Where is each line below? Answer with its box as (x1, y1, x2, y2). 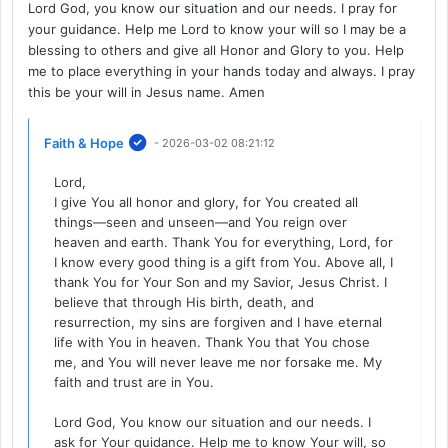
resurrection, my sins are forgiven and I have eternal (54, 313, 383, 330)
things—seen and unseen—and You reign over (54, 213, 348, 230)
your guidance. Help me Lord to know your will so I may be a (28, 20, 407, 37)
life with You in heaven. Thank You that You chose (54, 333, 371, 350)
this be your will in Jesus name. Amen (28, 83, 266, 100)
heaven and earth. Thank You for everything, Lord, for (54, 233, 394, 250)
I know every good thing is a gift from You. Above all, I (54, 253, 394, 270)
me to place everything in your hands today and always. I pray (28, 62, 416, 79)
